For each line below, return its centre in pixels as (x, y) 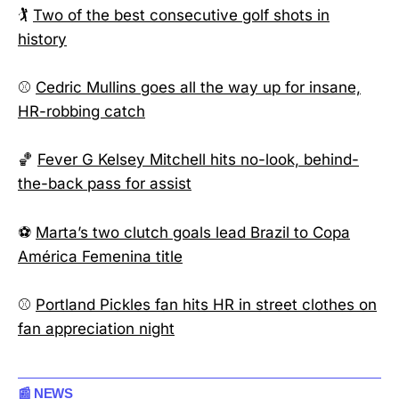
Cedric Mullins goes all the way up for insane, (198, 88)
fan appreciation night (96, 328)
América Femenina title (100, 256)
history (42, 39)
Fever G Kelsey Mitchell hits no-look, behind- (198, 160)
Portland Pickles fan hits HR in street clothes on (206, 304)
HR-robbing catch (81, 112)
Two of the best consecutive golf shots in (181, 15)
